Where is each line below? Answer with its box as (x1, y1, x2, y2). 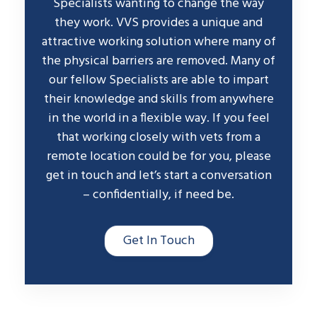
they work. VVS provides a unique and (54, 12, 263, 33)
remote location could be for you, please (46, 146, 271, 167)
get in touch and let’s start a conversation (45, 165, 272, 186)
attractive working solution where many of (41, 31, 276, 52)
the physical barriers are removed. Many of (42, 50, 275, 71)
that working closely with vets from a (57, 127, 260, 148)
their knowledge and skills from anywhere (43, 88, 274, 110)
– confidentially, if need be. (83, 184, 234, 205)
